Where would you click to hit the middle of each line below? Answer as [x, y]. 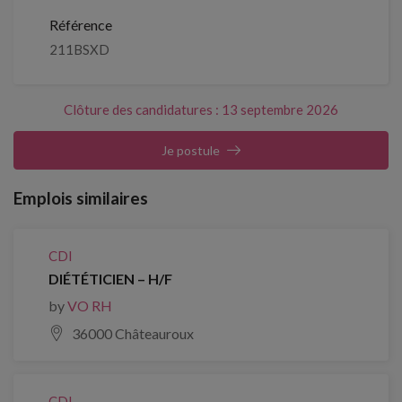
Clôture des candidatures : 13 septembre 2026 [201, 109]
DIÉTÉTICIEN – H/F [110, 279]
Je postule [191, 150]
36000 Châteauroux [133, 333]
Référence [81, 25]
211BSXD [79, 49]
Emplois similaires [81, 198]
